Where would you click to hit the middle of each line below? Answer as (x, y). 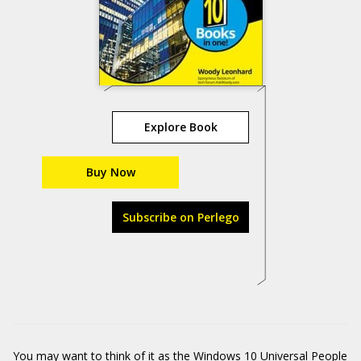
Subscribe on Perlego (180, 217)
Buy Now (110, 172)
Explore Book (180, 127)
